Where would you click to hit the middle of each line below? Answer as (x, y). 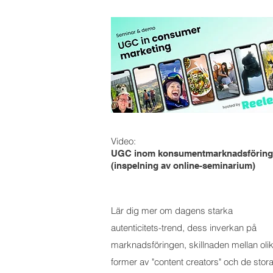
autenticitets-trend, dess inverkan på (184, 228)
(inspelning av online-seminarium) (183, 165)
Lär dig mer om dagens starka (172, 211)
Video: (125, 141)
